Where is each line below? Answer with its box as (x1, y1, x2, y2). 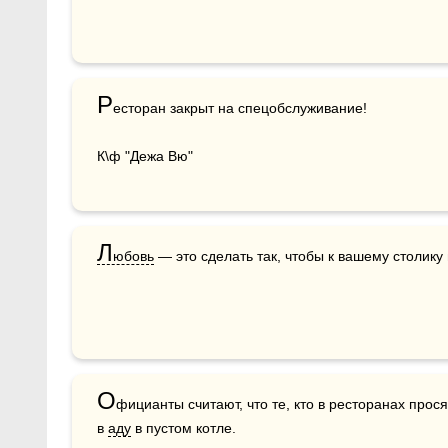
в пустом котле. (131, 419, 236, 436)
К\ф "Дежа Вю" (97, 147, 193, 164)
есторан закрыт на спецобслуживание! (113, 99, 367, 116)
